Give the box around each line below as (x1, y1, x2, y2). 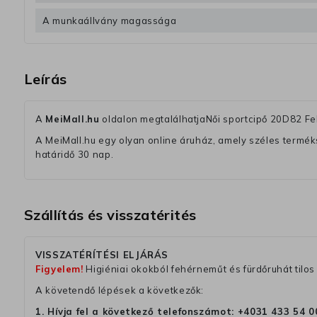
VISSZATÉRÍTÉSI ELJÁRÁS (35, 249, 169, 261)
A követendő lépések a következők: (35, 284, 204, 296)
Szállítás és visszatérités (24, 206, 197, 224)
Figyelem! (35, 263, 83, 275)
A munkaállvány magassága (42, 15, 177, 27)
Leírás (24, 70, 67, 88)
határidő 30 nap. (35, 149, 114, 161)
